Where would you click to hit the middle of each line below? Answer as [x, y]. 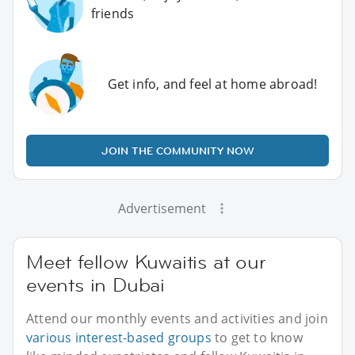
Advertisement [162, 208]
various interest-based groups [119, 337]
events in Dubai [96, 284]
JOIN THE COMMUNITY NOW [177, 150]
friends [113, 13]
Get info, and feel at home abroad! [212, 84]
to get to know [257, 337]
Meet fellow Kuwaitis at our [146, 261]
